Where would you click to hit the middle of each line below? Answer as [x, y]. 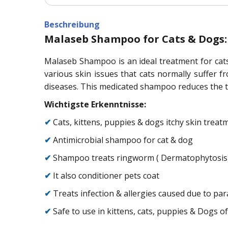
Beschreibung [72, 24]
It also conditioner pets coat [105, 175]
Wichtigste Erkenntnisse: [95, 104]
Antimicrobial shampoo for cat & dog [122, 140]
